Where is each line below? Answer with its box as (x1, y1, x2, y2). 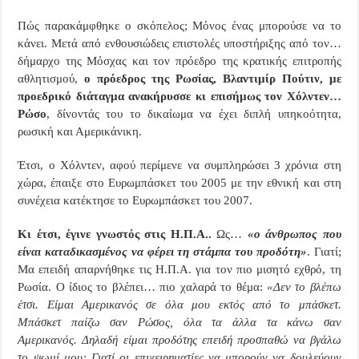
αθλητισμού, (18, 71, 85, 85)
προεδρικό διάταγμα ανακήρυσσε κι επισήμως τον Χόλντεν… (18, 89, 341, 103)
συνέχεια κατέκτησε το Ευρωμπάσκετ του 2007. (18, 193, 253, 207)
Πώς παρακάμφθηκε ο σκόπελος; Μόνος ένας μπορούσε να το (18, 18, 341, 32)
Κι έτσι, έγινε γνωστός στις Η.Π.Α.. (18, 227, 212, 240)
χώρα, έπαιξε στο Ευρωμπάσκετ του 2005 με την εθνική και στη (18, 175, 341, 189)
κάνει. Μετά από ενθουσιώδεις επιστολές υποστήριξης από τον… (18, 36, 341, 50)
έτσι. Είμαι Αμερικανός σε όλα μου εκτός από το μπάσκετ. (18, 297, 341, 311)
